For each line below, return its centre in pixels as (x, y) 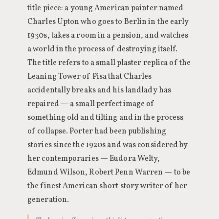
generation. (48, 200)
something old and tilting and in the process (106, 118)
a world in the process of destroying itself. (103, 49)
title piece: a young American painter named (106, 8)
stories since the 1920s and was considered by (108, 145)
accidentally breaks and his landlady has (99, 90)
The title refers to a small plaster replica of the (109, 63)
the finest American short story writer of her (108, 186)
